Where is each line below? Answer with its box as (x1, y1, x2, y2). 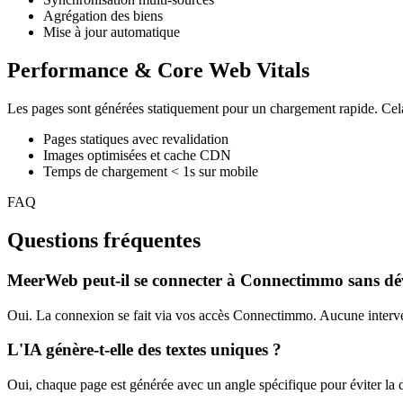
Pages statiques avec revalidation (43, 131, 228, 148)
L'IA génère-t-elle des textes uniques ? (7, 340, 282, 360)
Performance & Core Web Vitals (7, 58, 309, 83)
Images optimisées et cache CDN (43, 148, 231, 164)
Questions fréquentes (7, 228, 201, 252)
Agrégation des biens (43, 8, 163, 24)
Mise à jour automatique (43, 24, 180, 40)
